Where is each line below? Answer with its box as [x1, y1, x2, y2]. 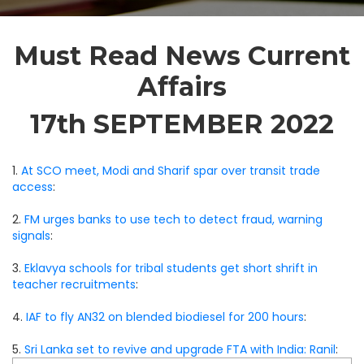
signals [12, 227, 50, 244]
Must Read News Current [14, 40, 350, 71]
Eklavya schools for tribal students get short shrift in [24, 260, 318, 276]
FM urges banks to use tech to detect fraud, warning [24, 211, 323, 227]
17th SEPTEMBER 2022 [30, 108, 334, 140]
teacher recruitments [12, 276, 136, 292]
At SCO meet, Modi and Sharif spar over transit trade [21, 162, 320, 179]
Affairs [137, 71, 227, 102]
